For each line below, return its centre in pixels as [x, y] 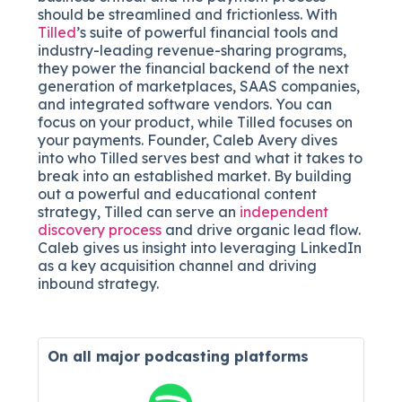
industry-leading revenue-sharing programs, [192, 50]
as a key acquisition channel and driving [178, 265]
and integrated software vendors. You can [185, 104]
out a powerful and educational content [178, 193]
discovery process [100, 229]
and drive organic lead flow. [262, 229]
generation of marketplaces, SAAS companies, [199, 86]
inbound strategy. [99, 283]
